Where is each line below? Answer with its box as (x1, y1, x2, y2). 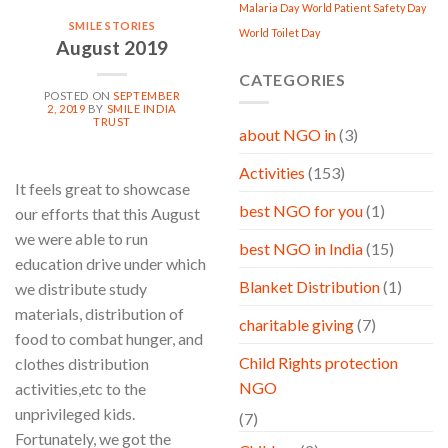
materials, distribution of (15, 303, 184, 323)
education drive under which (15, 253, 206, 273)
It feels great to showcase (15, 178, 190, 198)
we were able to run (15, 228, 148, 248)
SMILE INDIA (106, 101, 177, 115)
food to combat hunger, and (15, 328, 203, 348)
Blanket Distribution (239, 277, 380, 297)
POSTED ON (43, 88, 114, 102)
